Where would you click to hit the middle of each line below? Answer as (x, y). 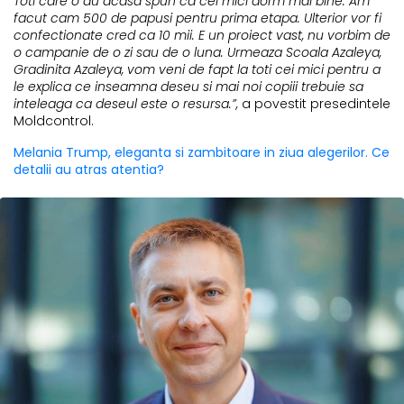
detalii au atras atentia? (89, 170)
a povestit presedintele (316, 104)
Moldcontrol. (54, 121)
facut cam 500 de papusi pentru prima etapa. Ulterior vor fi (197, 18)
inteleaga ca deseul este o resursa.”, (128, 104)
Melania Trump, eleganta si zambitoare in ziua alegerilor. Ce (202, 153)
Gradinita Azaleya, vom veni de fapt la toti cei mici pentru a (197, 70)
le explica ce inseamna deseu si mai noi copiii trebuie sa (188, 87)
